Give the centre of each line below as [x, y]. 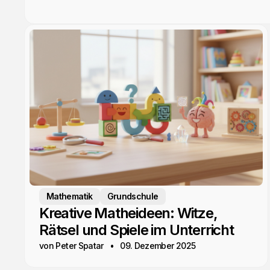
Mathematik [70, 196]
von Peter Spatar [71, 245]
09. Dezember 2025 [158, 245]
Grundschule [133, 196]
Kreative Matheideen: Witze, [128, 213]
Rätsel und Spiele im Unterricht [137, 230]
